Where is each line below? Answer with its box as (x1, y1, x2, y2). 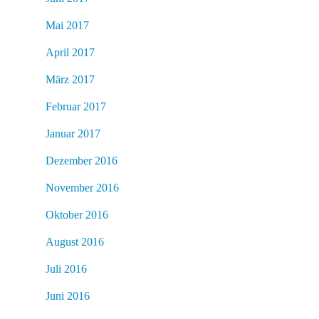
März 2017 (46, 73, 95, 85)
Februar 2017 (46, 100, 106, 113)
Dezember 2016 (46, 154, 117, 167)
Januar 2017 (46, 127, 100, 140)
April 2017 (46, 46, 95, 58)
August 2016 (46, 235, 104, 248)
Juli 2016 (46, 262, 87, 275)
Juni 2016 (46, 289, 90, 302)
